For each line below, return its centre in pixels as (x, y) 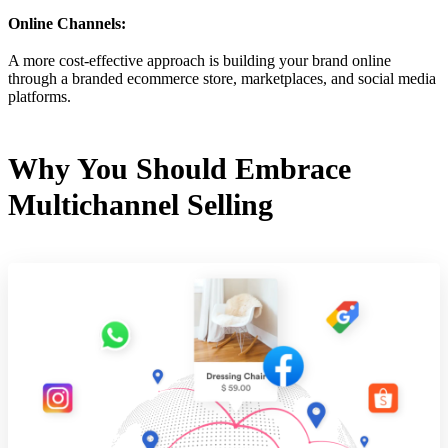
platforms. (39, 97)
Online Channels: (67, 23)
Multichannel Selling (140, 204)
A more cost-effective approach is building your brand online (199, 61)
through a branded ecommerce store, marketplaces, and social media (222, 79)
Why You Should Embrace (179, 168)
